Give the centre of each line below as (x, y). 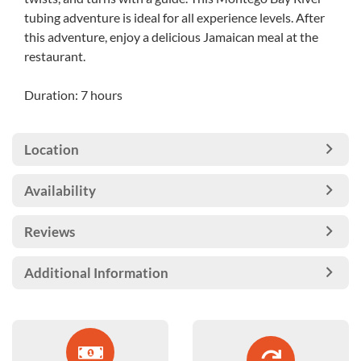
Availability (60, 191)
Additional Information (96, 273)
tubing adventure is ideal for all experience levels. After (174, 17)
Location (52, 149)
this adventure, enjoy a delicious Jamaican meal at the (171, 37)
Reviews (50, 232)
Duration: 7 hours (73, 95)
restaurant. (55, 56)
